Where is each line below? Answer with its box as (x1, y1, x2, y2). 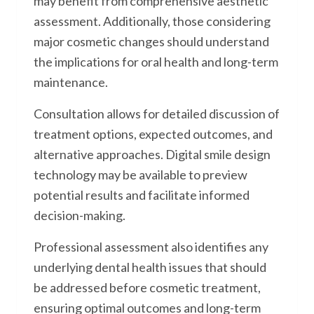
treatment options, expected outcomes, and (34, 126, 273, 142)
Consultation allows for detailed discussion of (34, 106, 280, 121)
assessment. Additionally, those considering (34, 13, 271, 29)
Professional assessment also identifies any (34, 239, 268, 254)
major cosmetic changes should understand (34, 34, 269, 49)
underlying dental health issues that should (34, 259, 266, 275)
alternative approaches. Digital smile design (34, 146, 271, 162)
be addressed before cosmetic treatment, (34, 280, 261, 295)
